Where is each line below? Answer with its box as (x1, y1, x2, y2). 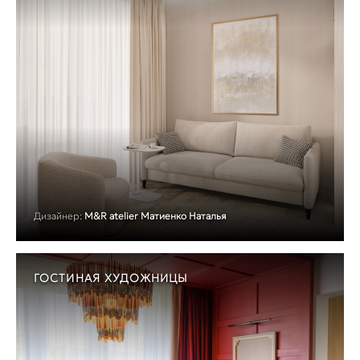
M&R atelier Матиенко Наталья (84, 210, 226, 223)
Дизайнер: (34, 210, 82, 223)
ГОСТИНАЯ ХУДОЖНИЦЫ (34, 271, 189, 286)
